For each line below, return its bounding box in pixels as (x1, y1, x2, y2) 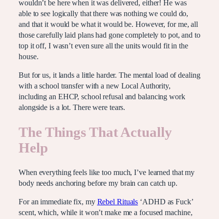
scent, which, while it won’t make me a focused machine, (19, 208, 193, 218)
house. (19, 52, 39, 61)
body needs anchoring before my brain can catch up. (19, 179, 177, 188)
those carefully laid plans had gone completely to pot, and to (19, 30, 200, 40)
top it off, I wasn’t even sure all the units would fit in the (19, 41, 188, 50)
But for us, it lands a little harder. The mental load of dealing (19, 70, 200, 80)
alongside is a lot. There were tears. (19, 103, 126, 112)
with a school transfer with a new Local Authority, (19, 81, 171, 90)
